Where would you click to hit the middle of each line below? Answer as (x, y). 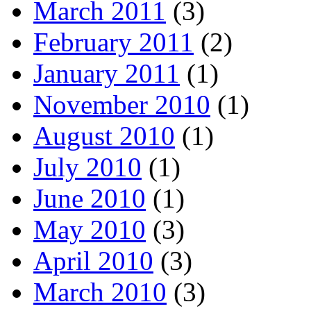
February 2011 (114, 42)
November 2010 (122, 105)
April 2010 (93, 261)
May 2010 (90, 230)
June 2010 (90, 199)
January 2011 (107, 74)
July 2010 (87, 167)
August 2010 (104, 136)
